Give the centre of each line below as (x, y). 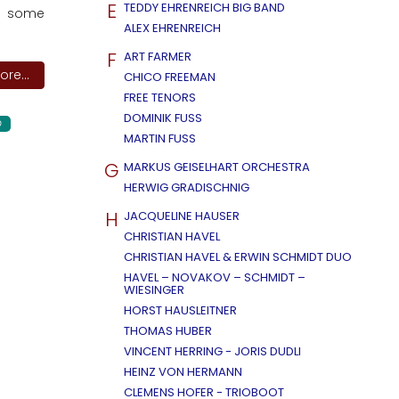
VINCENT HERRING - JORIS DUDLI (212, 351)
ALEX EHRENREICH (172, 28)
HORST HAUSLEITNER (180, 310)
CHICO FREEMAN (170, 77)
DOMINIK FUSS (163, 118)
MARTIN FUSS (160, 138)
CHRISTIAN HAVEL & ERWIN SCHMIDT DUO (238, 257)
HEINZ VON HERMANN (183, 372)
